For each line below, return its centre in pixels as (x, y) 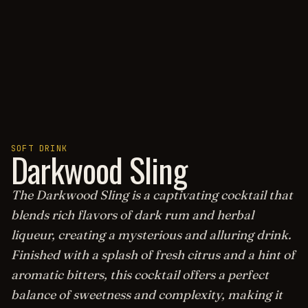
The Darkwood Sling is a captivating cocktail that (152, 195)
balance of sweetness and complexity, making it (147, 295)
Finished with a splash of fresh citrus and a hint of (153, 255)
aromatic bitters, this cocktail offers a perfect (140, 275)
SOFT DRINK (39, 148)
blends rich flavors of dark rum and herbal (132, 215)
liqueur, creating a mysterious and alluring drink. (151, 235)
